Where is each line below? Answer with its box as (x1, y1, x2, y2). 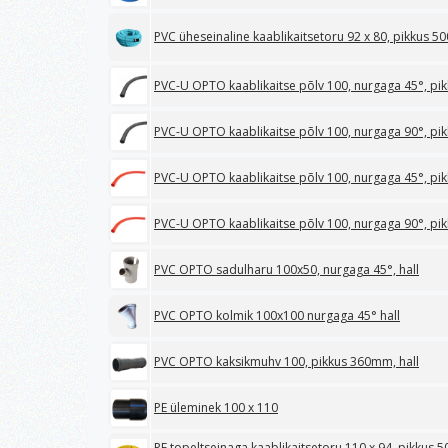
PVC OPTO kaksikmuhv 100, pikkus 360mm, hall (154, 352, 419, 370)
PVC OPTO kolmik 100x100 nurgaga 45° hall (154, 306, 400, 324)
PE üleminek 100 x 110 (154, 398, 278, 416)
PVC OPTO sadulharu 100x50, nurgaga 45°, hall (154, 260, 419, 278)
